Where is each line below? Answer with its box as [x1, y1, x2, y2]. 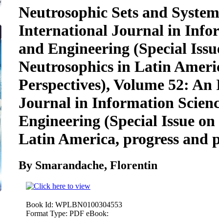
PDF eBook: [69, 209, 109, 218]
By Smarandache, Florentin [19, 158, 157, 172]
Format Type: [26, 209, 67, 218]
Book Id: [26, 200, 53, 209]
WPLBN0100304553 [55, 200, 122, 209]
